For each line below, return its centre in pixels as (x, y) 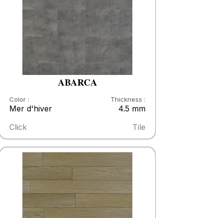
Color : (19, 99)
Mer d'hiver (31, 109)
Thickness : (128, 99)
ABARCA (77, 82)
